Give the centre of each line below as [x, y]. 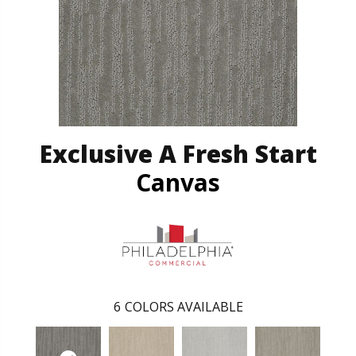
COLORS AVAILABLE [184, 306]
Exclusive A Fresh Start [178, 154]
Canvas [178, 183]
